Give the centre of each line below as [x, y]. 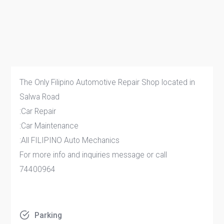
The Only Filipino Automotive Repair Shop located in [107, 82]
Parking [48, 215]
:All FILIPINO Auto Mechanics [70, 140]
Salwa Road [40, 97]
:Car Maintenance [49, 126]
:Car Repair [38, 111]
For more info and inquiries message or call [93, 155]
